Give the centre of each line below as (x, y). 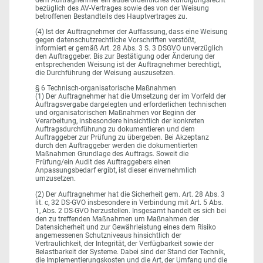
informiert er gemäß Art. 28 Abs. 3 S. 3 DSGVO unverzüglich (129, 48)
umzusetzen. (55, 179)
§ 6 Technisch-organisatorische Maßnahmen (106, 88)
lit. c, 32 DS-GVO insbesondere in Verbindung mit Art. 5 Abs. (129, 202)
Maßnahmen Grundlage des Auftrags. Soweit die (112, 154)
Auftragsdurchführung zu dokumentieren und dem (115, 129)
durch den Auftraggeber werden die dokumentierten (117, 146)
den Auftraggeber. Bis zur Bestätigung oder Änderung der (125, 57)
